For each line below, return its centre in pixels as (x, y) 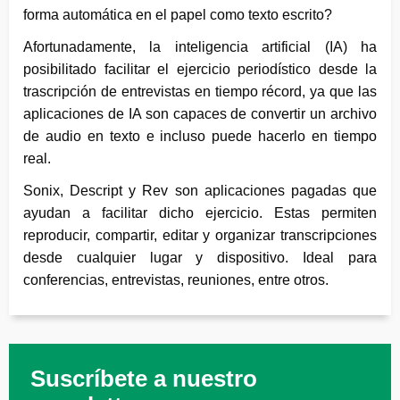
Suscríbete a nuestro (144, 378)
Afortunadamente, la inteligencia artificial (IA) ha (200, 46)
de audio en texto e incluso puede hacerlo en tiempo (200, 136)
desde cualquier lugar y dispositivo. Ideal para (200, 257)
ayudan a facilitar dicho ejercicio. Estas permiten (200, 212)
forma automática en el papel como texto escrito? (178, 14)
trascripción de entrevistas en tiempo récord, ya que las (200, 91)
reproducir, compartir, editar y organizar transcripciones (200, 235)
